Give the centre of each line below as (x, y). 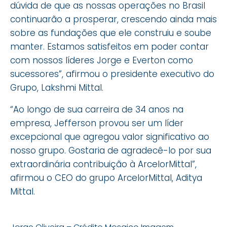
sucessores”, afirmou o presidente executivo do (112, 74)
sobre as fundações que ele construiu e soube (111, 33)
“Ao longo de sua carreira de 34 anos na (97, 109)
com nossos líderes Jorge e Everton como (102, 60)
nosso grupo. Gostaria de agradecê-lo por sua (111, 150)
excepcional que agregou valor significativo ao (110, 137)
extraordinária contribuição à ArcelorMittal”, (103, 164)
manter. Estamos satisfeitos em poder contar (109, 46)
